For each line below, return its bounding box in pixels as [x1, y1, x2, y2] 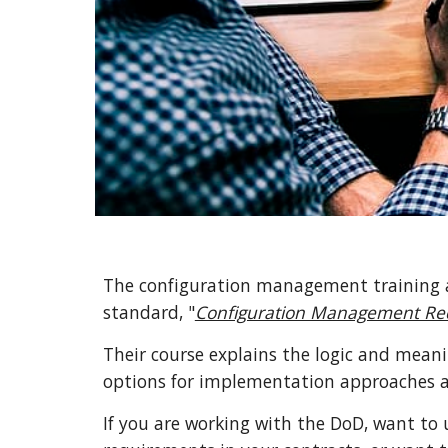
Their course [102, 342, 204, 366]
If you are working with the [102, 411, 325, 435]
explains [208, 342, 277, 366]
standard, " [102, 300, 195, 324]
